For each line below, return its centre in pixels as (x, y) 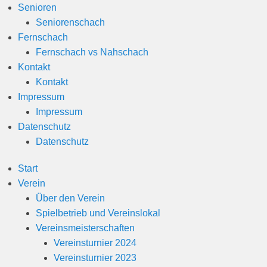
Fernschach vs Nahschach (92, 52)
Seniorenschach (70, 22)
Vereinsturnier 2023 (95, 257)
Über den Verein (70, 198)
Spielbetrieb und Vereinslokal (98, 213)
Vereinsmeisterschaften (85, 228)
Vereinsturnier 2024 (95, 243)
